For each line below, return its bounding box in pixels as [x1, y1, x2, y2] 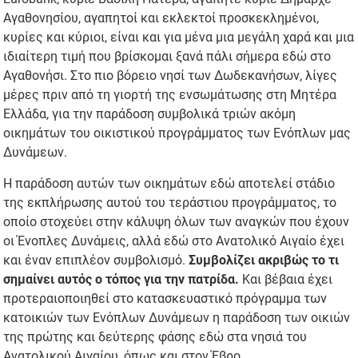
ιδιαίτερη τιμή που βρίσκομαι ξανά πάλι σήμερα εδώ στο [3, 49, 332, 65]
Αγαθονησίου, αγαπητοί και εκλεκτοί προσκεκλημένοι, [3, 10, 320, 26]
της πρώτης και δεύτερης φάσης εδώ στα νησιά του [3, 329, 308, 345]
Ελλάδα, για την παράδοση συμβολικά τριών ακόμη [3, 106, 296, 122]
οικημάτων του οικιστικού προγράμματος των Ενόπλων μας [3, 125, 352, 141]
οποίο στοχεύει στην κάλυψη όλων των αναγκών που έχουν [3, 214, 350, 230]
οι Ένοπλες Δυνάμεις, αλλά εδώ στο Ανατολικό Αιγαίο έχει [3, 233, 345, 249]
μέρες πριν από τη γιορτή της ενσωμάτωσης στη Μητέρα [3, 87, 337, 103]
